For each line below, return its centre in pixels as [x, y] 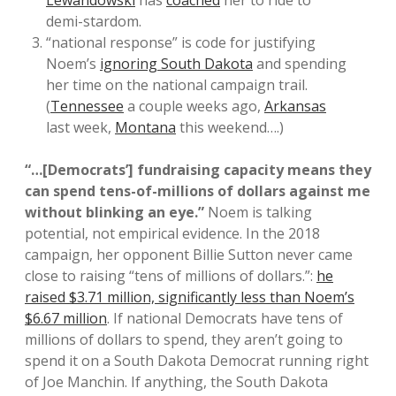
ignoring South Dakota [176, 63]
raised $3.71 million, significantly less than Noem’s [190, 297]
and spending [300, 63]
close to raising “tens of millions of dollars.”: [171, 275]
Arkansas [295, 106]
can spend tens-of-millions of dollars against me [198, 190]
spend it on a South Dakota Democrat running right [197, 360]
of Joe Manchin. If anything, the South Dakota [176, 381]
